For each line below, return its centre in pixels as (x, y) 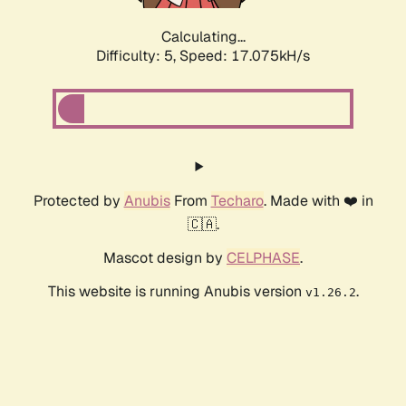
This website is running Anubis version (176, 292)
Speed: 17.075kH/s (245, 56)
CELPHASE (263, 258)
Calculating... (203, 37)
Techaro (237, 201)
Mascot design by (165, 258)
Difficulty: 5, (138, 56)
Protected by (78, 201)
